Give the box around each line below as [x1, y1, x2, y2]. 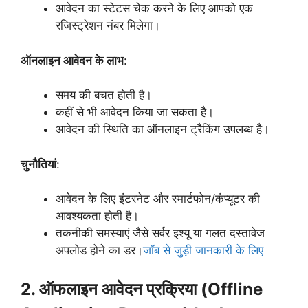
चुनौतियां [21, 157, 56, 171]
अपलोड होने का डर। [56, 243, 143, 257]
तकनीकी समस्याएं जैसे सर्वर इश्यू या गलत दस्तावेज [56, 226, 265, 240]
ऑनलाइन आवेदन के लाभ [21, 53, 124, 67]
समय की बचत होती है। [56, 88, 152, 102]
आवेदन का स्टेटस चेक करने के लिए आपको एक [56, 1, 253, 15]
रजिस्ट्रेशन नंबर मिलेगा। [56, 19, 160, 32]
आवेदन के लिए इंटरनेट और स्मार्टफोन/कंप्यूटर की [56, 192, 260, 206]
